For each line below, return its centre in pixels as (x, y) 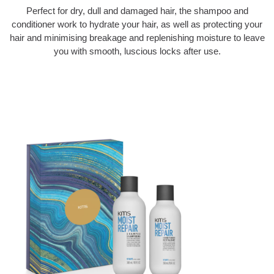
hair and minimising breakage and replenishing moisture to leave (137, 38)
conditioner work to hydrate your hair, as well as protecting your (137, 24)
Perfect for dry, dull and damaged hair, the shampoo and (137, 11)
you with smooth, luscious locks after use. (137, 51)
